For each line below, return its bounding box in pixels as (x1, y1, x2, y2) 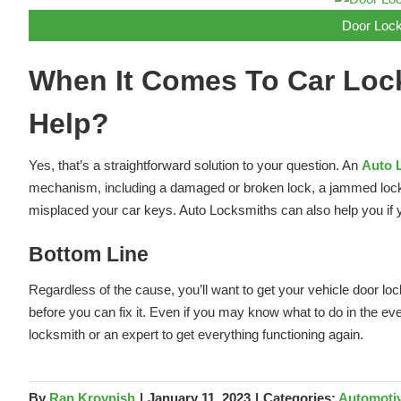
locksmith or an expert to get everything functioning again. (28, 327, 363, 343)
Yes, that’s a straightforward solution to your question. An (28, 158, 362, 174)
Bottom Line (28, 243, 149, 267)
